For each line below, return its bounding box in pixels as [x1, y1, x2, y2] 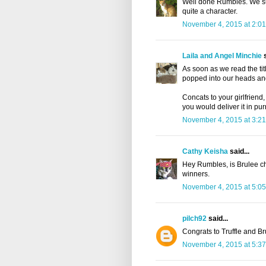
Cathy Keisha [182, 147, 228, 156]
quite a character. [182, 7, 237, 16]
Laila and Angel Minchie [182, 52, 262, 61]
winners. [182, 170, 210, 179]
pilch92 [182, 214, 207, 223]
